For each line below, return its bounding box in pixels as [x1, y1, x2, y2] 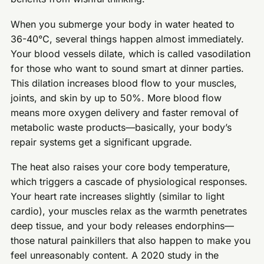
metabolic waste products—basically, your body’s [11, 121, 232, 133]
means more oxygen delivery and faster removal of [11, 106, 239, 118]
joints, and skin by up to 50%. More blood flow [11, 91, 222, 104]
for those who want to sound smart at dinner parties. [11, 62, 245, 74]
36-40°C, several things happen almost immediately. [11, 32, 245, 45]
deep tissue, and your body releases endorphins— [11, 220, 235, 232]
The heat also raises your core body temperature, [11, 161, 231, 173]
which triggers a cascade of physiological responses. [11, 176, 248, 188]
